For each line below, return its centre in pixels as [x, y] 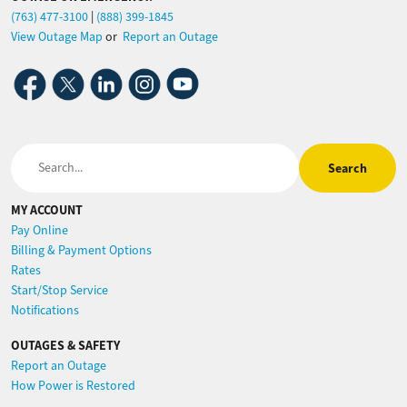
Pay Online [40, 230]
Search [29, 153]
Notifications [45, 310]
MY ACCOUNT [47, 210]
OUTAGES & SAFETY [65, 345]
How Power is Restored [73, 386]
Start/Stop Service [60, 290]
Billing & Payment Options [81, 250]
